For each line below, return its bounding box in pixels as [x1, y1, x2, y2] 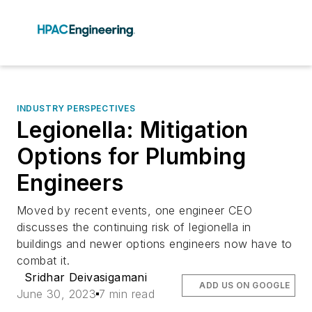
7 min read [99, 287, 155, 301]
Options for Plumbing [17, 143, 246, 170]
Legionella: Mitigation [17, 116, 249, 143]
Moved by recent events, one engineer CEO [17, 203, 252, 217]
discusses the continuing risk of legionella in [17, 220, 251, 234]
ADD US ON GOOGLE [199, 280, 290, 290]
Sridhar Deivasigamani [24, 270, 148, 284]
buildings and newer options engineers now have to [17, 237, 292, 251]
